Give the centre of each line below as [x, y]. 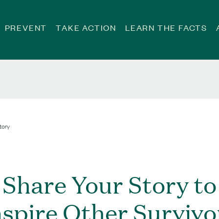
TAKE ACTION [86, 27]
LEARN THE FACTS [166, 27]
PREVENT [26, 27]
